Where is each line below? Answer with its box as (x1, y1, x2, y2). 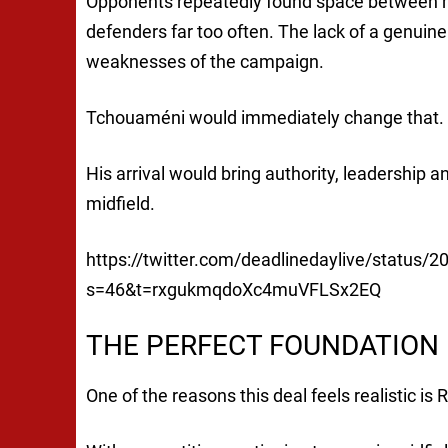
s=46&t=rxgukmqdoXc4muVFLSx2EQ (86, 279, 381, 301)
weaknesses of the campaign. (86, 51, 324, 73)
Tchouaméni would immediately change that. (86, 107, 444, 129)
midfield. (86, 193, 155, 215)
